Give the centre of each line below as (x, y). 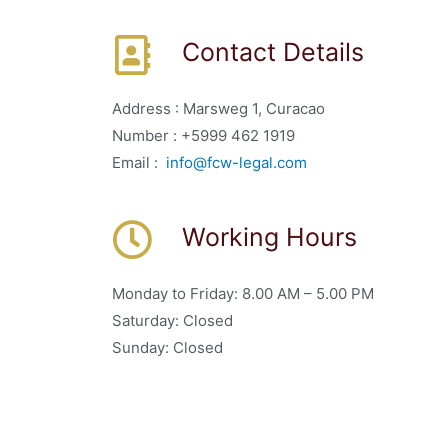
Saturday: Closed (172, 321)
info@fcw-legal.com (236, 163)
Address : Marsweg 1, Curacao (218, 109)
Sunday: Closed (167, 348)
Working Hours (269, 237)
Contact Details (273, 52)
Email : (139, 163)
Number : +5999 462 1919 (203, 136)
